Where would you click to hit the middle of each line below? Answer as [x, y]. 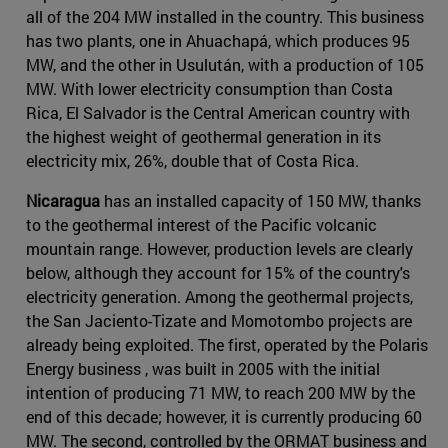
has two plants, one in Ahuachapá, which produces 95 [218, 40]
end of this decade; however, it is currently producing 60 [224, 416]
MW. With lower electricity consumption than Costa [209, 88]
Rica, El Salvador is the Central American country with [218, 112]
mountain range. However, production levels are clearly [219, 248]
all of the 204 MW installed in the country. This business [225, 16]
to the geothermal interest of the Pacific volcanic [201, 224]
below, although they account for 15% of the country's [218, 272]
